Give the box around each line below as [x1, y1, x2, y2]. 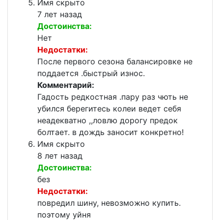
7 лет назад [37, 9, 82, 20]
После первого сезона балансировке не [37, 56, 192, 67]
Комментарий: [37, 80, 94, 90]
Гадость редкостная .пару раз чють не [37, 92, 188, 102]
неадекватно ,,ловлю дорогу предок [37, 115, 178, 126]
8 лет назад [37, 151, 82, 161]
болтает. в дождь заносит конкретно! [37, 127, 184, 137]
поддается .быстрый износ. [37, 68, 145, 79]
